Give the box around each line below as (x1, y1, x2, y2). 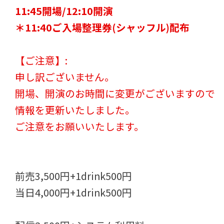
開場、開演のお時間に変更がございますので (15, 86, 215, 101)
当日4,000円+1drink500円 (15, 185, 132, 200)
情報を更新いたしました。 (15, 102, 135, 117)
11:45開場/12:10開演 (15, 3, 121, 18)
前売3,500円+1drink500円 (15, 168, 132, 183)
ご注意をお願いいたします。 (15, 119, 144, 134)
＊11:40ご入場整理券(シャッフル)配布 (15, 20, 190, 35)
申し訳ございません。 (15, 69, 115, 84)
